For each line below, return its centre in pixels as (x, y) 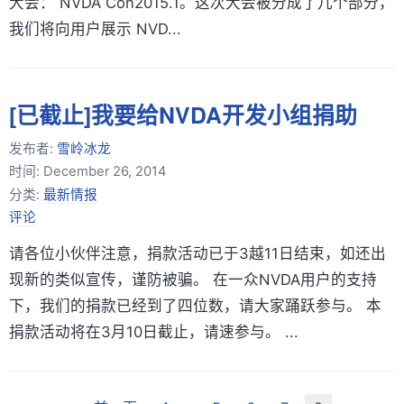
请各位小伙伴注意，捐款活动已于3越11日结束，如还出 (197, 254)
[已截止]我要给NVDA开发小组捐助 (183, 115)
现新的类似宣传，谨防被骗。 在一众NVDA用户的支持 (193, 280)
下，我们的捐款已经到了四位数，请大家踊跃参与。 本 (195, 306)
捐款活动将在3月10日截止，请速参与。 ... (154, 332)
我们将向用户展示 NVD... (95, 29)
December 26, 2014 (105, 172)
